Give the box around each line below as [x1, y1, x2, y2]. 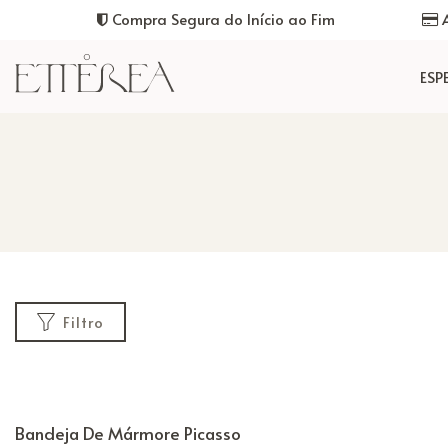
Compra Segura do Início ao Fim [108, 8, 335, 29]
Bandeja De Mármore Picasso [15, 421, 241, 445]
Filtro [63, 311, 104, 332]
